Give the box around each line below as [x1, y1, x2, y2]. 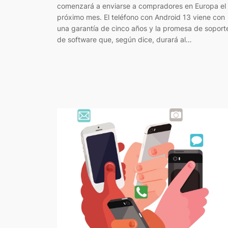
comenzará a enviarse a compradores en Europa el [57, 1, 226, 10]
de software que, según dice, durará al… [57, 35, 192, 44]
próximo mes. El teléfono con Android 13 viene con [57, 12, 225, 21]
